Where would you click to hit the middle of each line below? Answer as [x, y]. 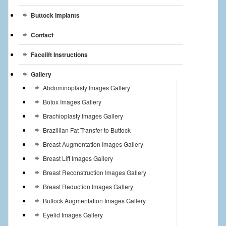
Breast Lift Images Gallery [78, 158]
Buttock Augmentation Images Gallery [94, 201]
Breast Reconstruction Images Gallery [94, 173]
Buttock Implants [55, 15]
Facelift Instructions [59, 55]
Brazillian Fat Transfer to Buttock [87, 130]
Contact [42, 35]
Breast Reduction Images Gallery [88, 187]
